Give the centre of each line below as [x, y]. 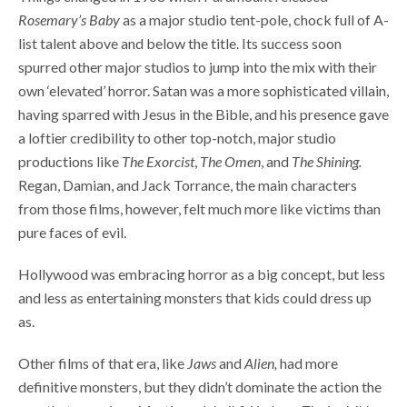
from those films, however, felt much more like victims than [199, 209]
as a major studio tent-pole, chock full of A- [254, 20]
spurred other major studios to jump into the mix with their [198, 67]
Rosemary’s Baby [69, 20]
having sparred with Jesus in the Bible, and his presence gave [203, 114]
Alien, [261, 363]
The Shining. [327, 162]
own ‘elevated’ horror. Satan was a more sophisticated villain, [203, 91]
